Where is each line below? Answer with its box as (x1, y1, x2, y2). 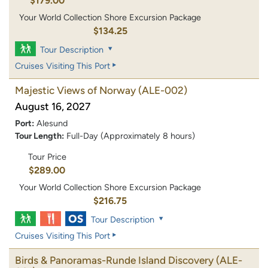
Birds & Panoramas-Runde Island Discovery (15, 254, 214, 267)
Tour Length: (15, 130, 64, 141)
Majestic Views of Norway (15, 84, 136, 96)
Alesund (36, 117, 68, 129)
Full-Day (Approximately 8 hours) (66, 130, 195, 141)
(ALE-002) (138, 84, 187, 96)
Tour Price (28, 151, 66, 163)
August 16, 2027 (15, 100, 90, 112)
